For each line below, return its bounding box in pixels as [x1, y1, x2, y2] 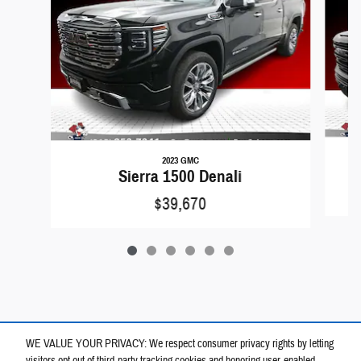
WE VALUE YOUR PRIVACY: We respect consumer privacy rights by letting [26, 337, 334, 352]
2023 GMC [161, 154, 199, 167]
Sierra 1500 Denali [118, 166, 243, 188]
